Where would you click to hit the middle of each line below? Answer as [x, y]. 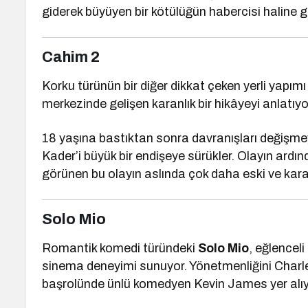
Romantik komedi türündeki [120, 248]
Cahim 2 [71, 57]
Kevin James [231, 284]
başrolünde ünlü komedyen [118, 284]
